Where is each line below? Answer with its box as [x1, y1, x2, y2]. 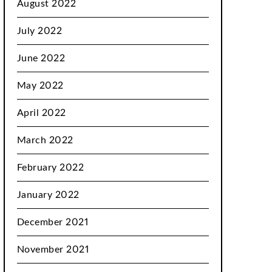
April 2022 [16, 108, 66, 118]
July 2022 [16, 26, 63, 36]
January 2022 [16, 190, 80, 200]
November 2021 [16, 245, 89, 254]
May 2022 [16, 81, 64, 90]
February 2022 [16, 163, 84, 172]
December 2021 [16, 217, 89, 227]
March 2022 [16, 135, 73, 145]
